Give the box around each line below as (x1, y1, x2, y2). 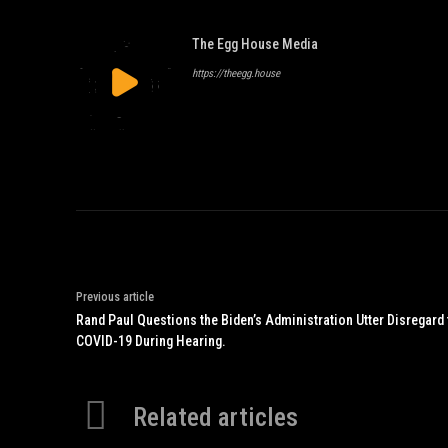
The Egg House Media (192, 36, 318, 52)
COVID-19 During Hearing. (76, 333, 226, 349)
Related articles (133, 401, 298, 432)
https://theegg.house (192, 67, 280, 80)
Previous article (76, 290, 154, 304)
